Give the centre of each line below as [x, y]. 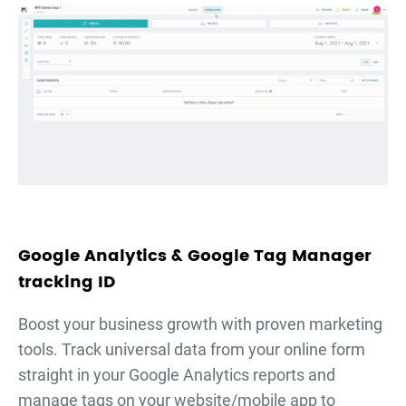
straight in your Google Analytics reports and [177, 374]
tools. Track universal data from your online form [192, 349]
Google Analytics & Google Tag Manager [195, 256]
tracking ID [67, 282]
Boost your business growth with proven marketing [200, 324]
